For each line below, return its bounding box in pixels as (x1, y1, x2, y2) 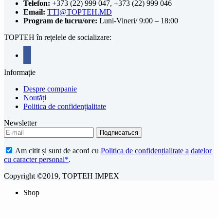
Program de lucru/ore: (23, 16, 99, 25)
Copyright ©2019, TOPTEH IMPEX (4, 171, 119, 180)
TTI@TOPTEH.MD (47, 7, 112, 16)
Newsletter (4, 118, 37, 127)
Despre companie (23, 84, 77, 93)
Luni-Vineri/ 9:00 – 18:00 (99, 16, 178, 25)
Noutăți (23, 93, 46, 102)
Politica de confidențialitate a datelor (101, 146, 212, 155)
